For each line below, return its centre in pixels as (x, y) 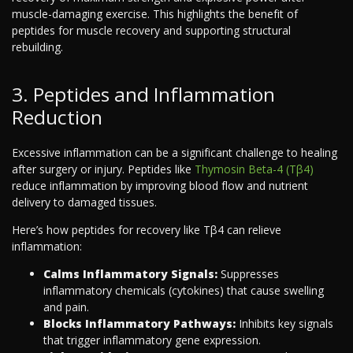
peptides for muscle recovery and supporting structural (151, 31)
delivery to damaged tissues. (84, 203)
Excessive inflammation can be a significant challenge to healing (175, 153)
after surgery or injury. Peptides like (103, 169)
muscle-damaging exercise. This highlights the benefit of (155, 14)
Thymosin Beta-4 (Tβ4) (254, 169)
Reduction (57, 117)
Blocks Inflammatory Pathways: (139, 324)
